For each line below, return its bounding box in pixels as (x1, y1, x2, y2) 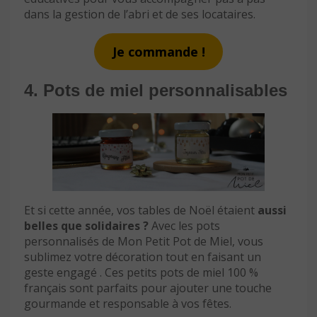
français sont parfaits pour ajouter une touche (24, 280, 272, 296)
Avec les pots (149, 218, 220, 234)
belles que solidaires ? (24, 218, 149, 234)
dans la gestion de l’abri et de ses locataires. (24, 6, 255, 22)
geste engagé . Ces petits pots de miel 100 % (24, 265, 258, 281)
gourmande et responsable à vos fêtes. (24, 296, 231, 312)
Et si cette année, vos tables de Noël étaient (24, 202, 258, 219)
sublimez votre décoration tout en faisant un (24, 249, 261, 265)
